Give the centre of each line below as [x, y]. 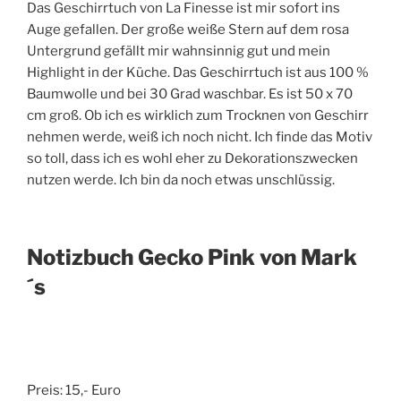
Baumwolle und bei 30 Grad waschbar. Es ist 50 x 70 [190, 94]
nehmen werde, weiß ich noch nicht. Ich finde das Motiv [200, 137]
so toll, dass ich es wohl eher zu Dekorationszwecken [192, 158]
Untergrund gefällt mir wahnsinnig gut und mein [179, 51]
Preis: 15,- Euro [74, 391]
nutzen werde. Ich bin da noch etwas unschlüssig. [181, 179]
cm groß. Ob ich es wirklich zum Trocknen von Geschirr [198, 115]
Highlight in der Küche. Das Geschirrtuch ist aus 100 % [198, 72]
